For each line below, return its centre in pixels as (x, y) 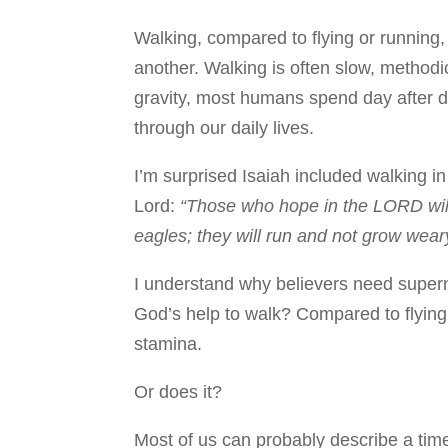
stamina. (168, 344)
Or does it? (178, 392)
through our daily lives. (224, 128)
